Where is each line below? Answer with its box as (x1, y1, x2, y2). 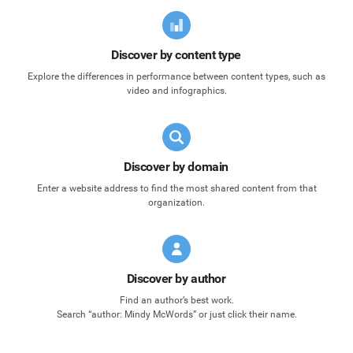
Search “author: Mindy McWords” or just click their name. (56, 309, 297, 321)
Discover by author (126, 271, 226, 287)
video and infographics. (126, 85, 227, 97)
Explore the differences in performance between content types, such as (28, 71, 325, 83)
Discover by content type (111, 47, 241, 63)
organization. (148, 197, 205, 209)
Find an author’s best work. (119, 295, 234, 307)
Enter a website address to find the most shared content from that (36, 183, 317, 195)
